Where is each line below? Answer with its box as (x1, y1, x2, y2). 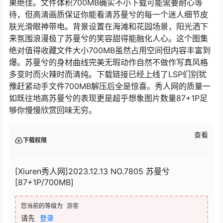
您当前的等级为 (21, 202, 63, 210)
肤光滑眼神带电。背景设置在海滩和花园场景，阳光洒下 (9, 21, 208, 32)
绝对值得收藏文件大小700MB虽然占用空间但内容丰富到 (9, 45, 211, 56)
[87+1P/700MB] (15, 177, 74, 188)
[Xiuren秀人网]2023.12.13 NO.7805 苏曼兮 (15, 166, 170, 177)
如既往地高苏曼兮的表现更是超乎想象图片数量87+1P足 (9, 93, 208, 104)
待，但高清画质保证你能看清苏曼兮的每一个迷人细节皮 (9, 9, 208, 20)
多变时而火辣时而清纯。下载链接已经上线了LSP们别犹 (9, 69, 207, 80)
